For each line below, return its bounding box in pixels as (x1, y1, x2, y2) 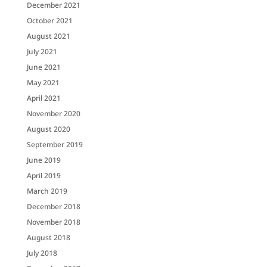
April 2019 (26, 170, 61, 181)
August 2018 (26, 232, 70, 243)
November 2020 (26, 108, 80, 119)
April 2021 (26, 92, 61, 103)
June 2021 (26, 61, 61, 72)
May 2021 (26, 77, 60, 88)
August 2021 (26, 30, 70, 41)
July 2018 (26, 247, 57, 258)
